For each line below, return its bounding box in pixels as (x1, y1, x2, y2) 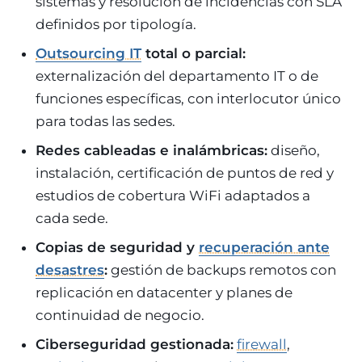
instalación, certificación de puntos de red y (36, 164, 334, 181)
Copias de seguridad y (36, 238, 199, 255)
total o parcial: (141, 44, 246, 61)
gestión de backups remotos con (107, 261, 336, 278)
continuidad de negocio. (36, 306, 204, 323)
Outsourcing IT (36, 44, 141, 61)
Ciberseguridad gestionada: (36, 335, 234, 352)
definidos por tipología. (36, 15, 196, 32)
